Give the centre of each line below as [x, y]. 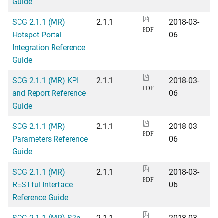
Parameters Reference [50, 138]
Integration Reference [49, 47]
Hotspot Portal [37, 34]
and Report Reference [49, 93]
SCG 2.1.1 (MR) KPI [45, 80]
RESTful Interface [42, 184]
